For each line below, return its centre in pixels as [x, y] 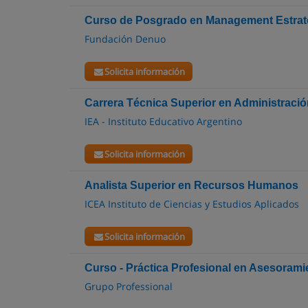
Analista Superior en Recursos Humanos [191, 185]
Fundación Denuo [125, 39]
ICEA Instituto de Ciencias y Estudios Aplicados [192, 204]
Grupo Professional [129, 286]
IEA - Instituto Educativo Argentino [163, 121]
